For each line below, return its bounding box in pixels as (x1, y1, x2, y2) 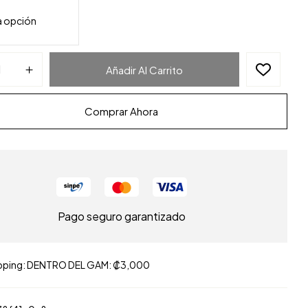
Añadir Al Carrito (106, 63, 184, 76)
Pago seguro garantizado (57, 209, 186, 223)
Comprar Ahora (85, 104, 159, 118)
